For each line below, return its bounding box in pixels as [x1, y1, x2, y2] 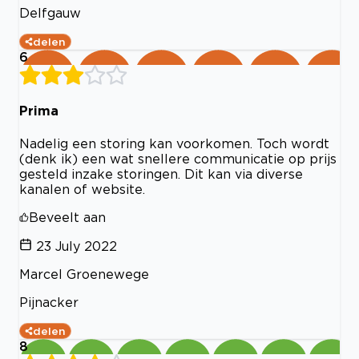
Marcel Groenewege [19, 266, 149, 281]
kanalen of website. [19, 181, 145, 196]
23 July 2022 [36, 238, 117, 253]
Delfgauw [19, 6, 81, 21]
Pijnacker [19, 294, 79, 309]
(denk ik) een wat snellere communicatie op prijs [19, 151, 337, 166]
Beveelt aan [29, 209, 106, 224]
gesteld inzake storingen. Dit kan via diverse [19, 166, 303, 181]
